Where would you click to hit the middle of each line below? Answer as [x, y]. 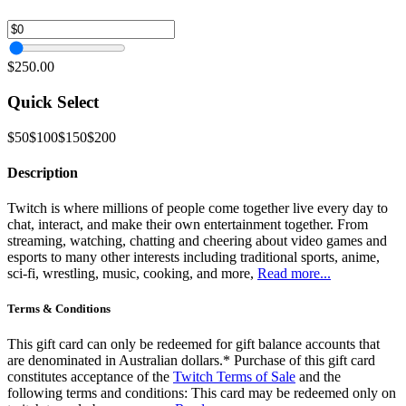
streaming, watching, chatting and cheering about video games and [197, 241]
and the [318, 377]
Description [43, 172]
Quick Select [53, 101]
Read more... [294, 274]
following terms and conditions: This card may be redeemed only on [202, 393]
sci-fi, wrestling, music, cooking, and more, [132, 274]
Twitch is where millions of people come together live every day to [198, 208]
